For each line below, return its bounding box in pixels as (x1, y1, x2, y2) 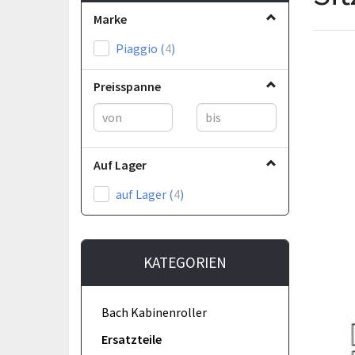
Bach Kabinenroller (101, 303, 207, 320)
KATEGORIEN (143, 252, 227, 272)
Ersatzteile (101, 330, 162, 347)
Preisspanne (94, 78, 161, 94)
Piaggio (116, 40, 160, 56)
